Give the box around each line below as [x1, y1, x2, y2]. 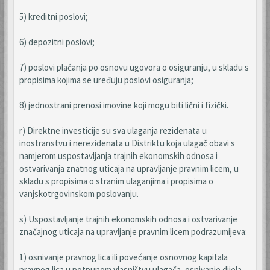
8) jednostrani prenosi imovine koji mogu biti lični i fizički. [19, 99, 228, 111]
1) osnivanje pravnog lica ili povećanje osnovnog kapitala [19, 251, 228, 263]
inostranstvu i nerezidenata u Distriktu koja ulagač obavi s [19, 137, 235, 149]
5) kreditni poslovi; [19, 11, 88, 22]
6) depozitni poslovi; [19, 36, 95, 48]
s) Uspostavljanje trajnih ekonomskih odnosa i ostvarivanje [19, 213, 237, 225]
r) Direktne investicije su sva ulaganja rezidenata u [19, 125, 207, 136]
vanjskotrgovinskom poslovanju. [19, 188, 139, 199]
